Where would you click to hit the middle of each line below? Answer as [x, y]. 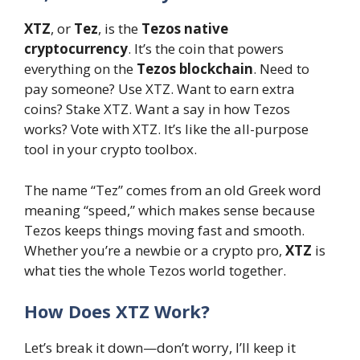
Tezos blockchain [195, 69]
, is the [120, 29]
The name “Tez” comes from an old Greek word [173, 190]
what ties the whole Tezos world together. [155, 270]
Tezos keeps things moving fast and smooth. [164, 230]
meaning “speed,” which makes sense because [170, 210]
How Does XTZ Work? [117, 311]
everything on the [80, 69]
